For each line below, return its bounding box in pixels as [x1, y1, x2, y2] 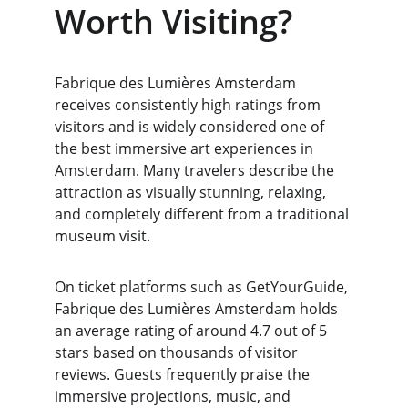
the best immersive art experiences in [55, 138, 317, 158]
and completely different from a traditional [55, 204, 352, 224]
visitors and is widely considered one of [55, 117, 328, 137]
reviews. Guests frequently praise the [55, 364, 313, 384]
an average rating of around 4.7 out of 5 [55, 321, 331, 341]
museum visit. [55, 226, 150, 246]
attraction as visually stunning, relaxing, [55, 182, 330, 202]
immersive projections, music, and [55, 386, 294, 406]
